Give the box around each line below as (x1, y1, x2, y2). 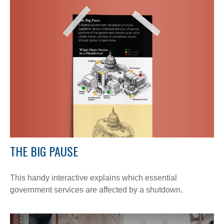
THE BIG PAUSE (10, 141, 78, 160)
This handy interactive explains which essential (10, 173, 177, 182)
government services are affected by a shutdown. (10, 185, 182, 194)
